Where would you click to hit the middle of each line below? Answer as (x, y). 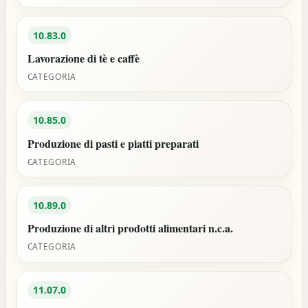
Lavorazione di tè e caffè (83, 58)
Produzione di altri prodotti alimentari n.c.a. (130, 228)
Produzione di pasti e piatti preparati (113, 143)
